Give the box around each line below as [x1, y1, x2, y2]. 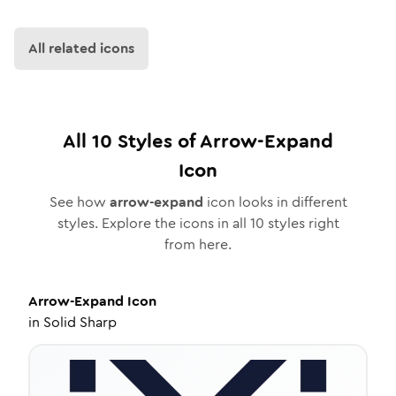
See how [49, 192, 110, 212]
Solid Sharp [43, 312, 117, 332]
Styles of [112, 127, 200, 155]
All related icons [28, 38, 134, 58]
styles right [263, 213, 339, 233]
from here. [164, 234, 232, 255]
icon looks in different [202, 192, 347, 212]
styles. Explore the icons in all [57, 213, 250, 233]
